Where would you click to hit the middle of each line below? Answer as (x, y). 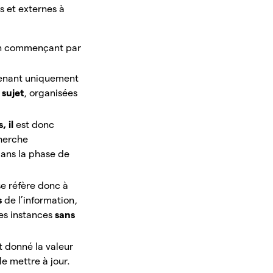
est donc (35, 125)
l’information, (48, 200)
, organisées (51, 93)
